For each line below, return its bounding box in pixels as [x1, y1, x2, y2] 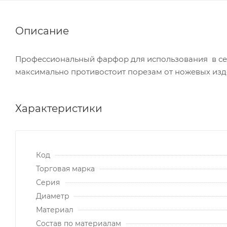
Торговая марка [36, 164, 95, 173]
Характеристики [15, 102, 102, 115]
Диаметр [36, 191, 69, 201]
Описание [15, 24, 69, 37]
